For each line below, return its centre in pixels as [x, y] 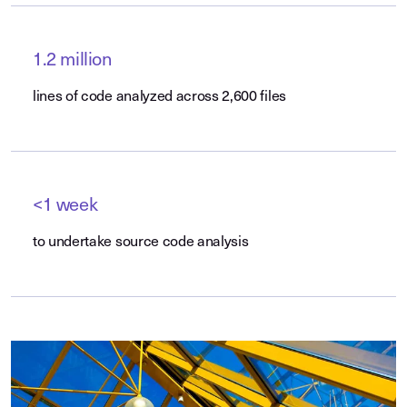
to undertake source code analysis [141, 243]
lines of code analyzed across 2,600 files [159, 97]
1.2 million [73, 61]
